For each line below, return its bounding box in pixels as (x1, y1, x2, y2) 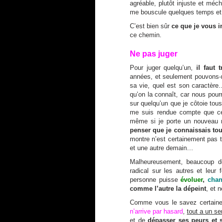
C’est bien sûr (130, 22, 169, 30)
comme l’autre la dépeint (130, 184, 206, 192)
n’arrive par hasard (130, 207, 183, 215)
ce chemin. (130, 31, 162, 39)
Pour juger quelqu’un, (130, 63, 197, 71)
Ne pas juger (130, 49, 177, 58)
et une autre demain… (130, 144, 193, 152)
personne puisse (130, 175, 181, 183)
